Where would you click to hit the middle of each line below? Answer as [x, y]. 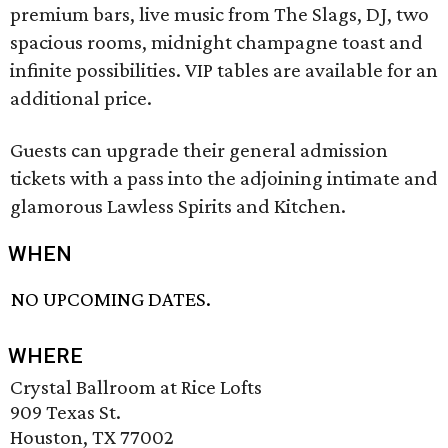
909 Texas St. [65, 412]
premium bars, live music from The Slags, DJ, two [219, 14]
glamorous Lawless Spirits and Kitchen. [178, 206]
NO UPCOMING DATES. [111, 299]
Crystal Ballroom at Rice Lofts [136, 387]
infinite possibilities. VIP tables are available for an [224, 70]
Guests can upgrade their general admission [199, 150]
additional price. [81, 98]
